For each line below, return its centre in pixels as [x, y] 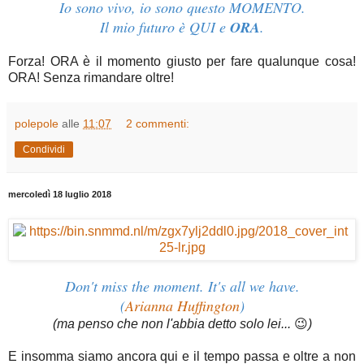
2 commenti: [158, 124]
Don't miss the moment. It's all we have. [182, 286]
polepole [37, 124]
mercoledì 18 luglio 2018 [60, 195]
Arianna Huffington [182, 305]
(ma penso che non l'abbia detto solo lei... [173, 323]
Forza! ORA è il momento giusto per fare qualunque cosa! [182, 62]
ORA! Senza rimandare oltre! [91, 78]
